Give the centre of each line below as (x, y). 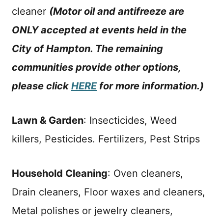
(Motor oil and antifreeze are (117, 11)
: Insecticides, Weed (130, 120)
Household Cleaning (60, 173)
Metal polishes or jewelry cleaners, (92, 210)
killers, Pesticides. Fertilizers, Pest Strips (106, 139)
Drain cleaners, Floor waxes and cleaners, (109, 192)
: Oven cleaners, (145, 173)
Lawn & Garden (48, 120)
